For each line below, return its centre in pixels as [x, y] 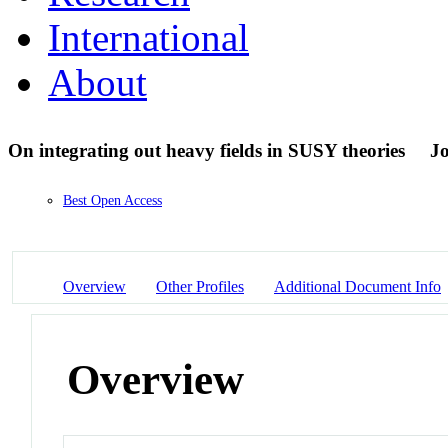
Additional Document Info [357, 286]
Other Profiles [200, 286]
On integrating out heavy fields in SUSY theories [209, 150]
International [148, 37]
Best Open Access [112, 201]
